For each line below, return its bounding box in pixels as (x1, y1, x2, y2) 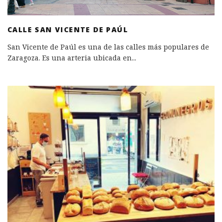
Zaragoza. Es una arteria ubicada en (7, 53, 132, 63)
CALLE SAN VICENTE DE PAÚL (7, 25, 128, 35)
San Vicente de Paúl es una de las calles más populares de (7, 42, 209, 52)
